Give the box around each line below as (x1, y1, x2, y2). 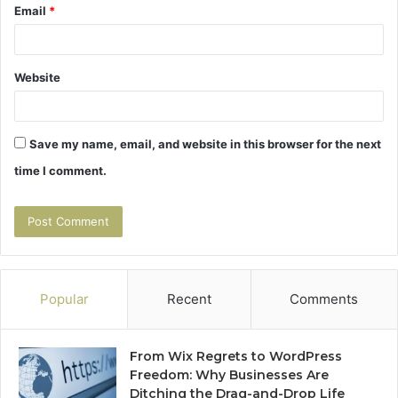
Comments (290, 290, 359, 307)
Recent (166, 290, 211, 307)
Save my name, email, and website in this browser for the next (29, 136, 381, 151)
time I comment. (14, 163, 107, 178)
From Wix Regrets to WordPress (130, 347, 342, 364)
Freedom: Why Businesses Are (130, 366, 329, 383)
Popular (39, 290, 89, 307)
